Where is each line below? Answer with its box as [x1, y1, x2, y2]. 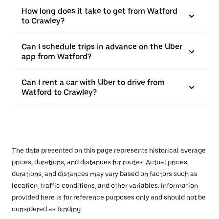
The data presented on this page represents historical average [12, 147, 206, 154]
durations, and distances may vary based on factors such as [12, 170, 197, 178]
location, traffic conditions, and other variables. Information [12, 182, 198, 190]
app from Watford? [22, 52, 91, 61]
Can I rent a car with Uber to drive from [22, 78, 165, 87]
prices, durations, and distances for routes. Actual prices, [12, 158, 189, 166]
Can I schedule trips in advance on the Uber [22, 42, 182, 51]
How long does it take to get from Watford [22, 6, 177, 16]
